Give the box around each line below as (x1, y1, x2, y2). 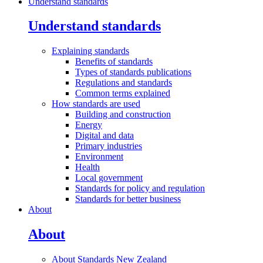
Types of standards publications (75, 67, 191, 77)
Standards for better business (75, 194, 181, 204)
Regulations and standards (75, 77, 172, 88)
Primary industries (75, 141, 142, 151)
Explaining (52, 46, 95, 56)
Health (75, 162, 100, 173)
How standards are (52, 99, 123, 109)
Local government (75, 173, 143, 183)
